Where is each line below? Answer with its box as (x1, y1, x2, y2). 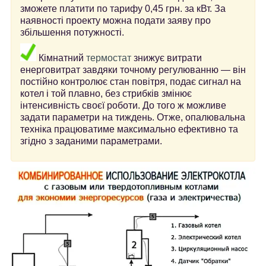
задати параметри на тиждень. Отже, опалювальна (20, 112, 245, 122)
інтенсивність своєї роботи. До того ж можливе (20, 100, 226, 110)
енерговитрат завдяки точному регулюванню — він (20, 64, 246, 75)
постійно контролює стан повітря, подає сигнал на (20, 76, 241, 87)
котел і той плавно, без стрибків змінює (20, 88, 192, 99)
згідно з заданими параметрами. (20, 135, 162, 146)
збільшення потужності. (20, 27, 124, 37)
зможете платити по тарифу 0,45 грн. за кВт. (20, 3, 214, 14)
